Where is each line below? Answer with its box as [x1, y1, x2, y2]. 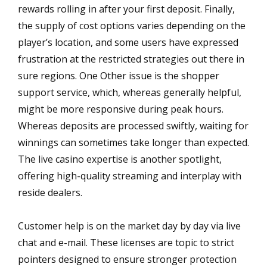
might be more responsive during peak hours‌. [18, 102, 223, 116]
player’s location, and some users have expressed [18, 35, 238, 49]
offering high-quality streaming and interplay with [18, 169, 241, 182]
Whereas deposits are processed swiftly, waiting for [18, 119, 249, 132]
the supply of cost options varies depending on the [18, 18, 246, 32]
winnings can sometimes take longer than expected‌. [18, 135, 249, 149]
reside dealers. [18, 185, 82, 199]
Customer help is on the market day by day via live [18, 219, 241, 232]
